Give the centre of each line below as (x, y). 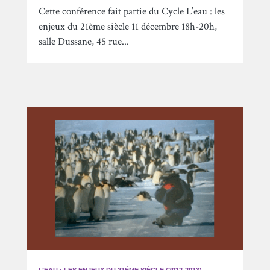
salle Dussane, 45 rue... (84, 41)
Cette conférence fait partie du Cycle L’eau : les (132, 11)
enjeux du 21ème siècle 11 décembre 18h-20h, (128, 26)
